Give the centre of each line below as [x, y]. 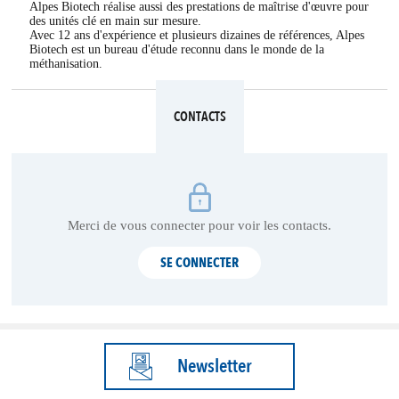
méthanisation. [66, 64]
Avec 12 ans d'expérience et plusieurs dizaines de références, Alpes [197, 35]
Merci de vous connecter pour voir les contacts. [199, 225]
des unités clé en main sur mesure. [115, 21]
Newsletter [214, 366]
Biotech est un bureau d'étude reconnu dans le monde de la [177, 49]
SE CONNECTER [199, 263]
